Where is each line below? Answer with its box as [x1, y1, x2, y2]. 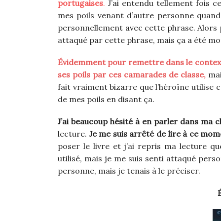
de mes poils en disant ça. [58, 94, 154, 105]
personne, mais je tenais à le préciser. [58, 166, 200, 176]
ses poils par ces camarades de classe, [58, 70, 208, 80]
